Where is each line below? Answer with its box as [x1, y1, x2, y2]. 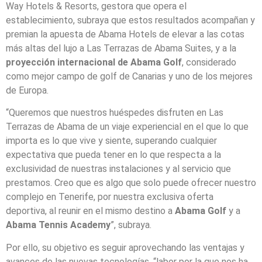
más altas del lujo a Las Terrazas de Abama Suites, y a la [6, 42, 236, 54]
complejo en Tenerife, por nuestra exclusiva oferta [6, 191, 213, 203]
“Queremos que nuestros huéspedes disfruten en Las [6, 107, 223, 119]
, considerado [182, 56, 236, 68]
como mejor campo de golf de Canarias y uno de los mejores [6, 70, 253, 82]
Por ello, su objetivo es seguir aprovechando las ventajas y [6, 242, 244, 253]
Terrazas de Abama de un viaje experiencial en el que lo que [6, 121, 249, 133]
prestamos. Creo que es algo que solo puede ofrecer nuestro [6, 177, 256, 189]
